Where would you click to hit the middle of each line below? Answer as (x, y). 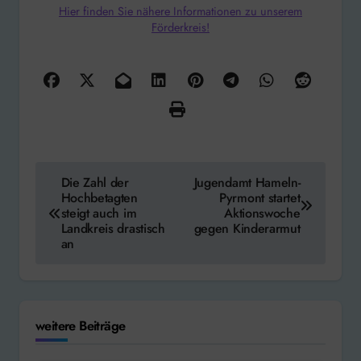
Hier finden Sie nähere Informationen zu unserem (180, 11)
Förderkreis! (180, 27)
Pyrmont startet (260, 198)
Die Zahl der (95, 183)
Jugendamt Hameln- (247, 183)
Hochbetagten (99, 198)
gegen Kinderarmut (247, 229)
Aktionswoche (262, 214)
